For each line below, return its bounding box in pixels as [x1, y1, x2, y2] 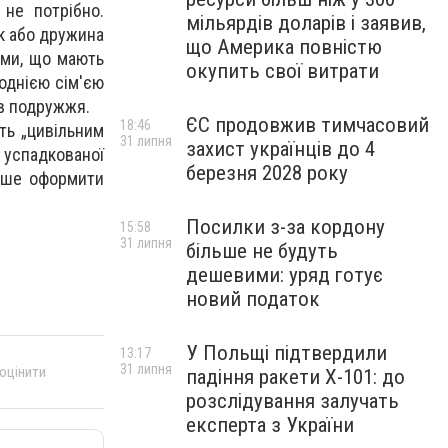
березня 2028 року [186, 161, 348, 185]
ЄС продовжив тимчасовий [186, 113, 429, 137]
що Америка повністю [186, 35, 382, 59]
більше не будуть [186, 239, 338, 263]
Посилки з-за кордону [186, 215, 385, 239]
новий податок [186, 287, 320, 311]
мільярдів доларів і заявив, [186, 11, 426, 35]
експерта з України [186, 413, 354, 437]
